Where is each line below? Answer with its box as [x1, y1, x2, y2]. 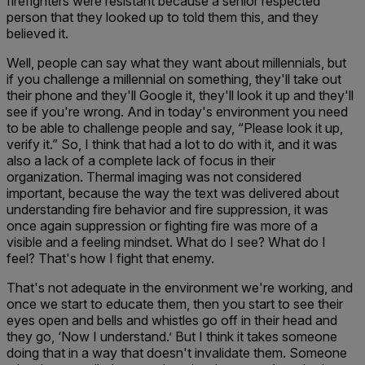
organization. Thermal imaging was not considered [7, 169, 301, 185]
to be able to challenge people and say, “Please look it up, [7, 120, 343, 136]
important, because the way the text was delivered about [7, 185, 339, 201]
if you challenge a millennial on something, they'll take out [7, 71, 341, 87]
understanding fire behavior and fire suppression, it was [7, 201, 328, 218]
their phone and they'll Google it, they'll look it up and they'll [7, 87, 354, 103]
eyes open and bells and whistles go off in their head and [7, 312, 337, 328]
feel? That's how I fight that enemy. [7, 250, 214, 266]
